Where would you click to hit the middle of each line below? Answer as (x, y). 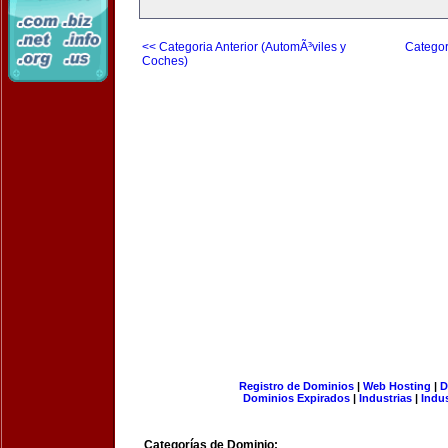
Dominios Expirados (296, 398)
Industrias (385, 398)
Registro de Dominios (296, 386)
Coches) (165, 61)
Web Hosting (396, 386)
